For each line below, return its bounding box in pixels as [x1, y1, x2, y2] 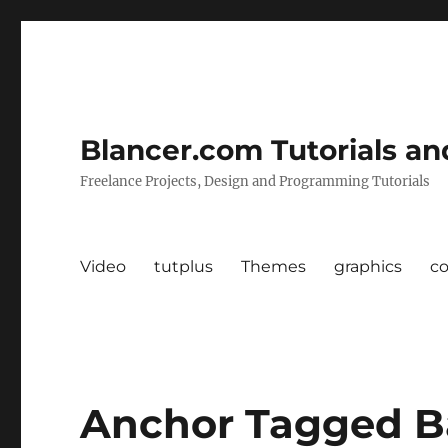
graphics [334, 256, 403, 276]
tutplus [154, 256, 214, 276]
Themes [241, 256, 307, 276]
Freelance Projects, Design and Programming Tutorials [80, 173, 431, 190]
